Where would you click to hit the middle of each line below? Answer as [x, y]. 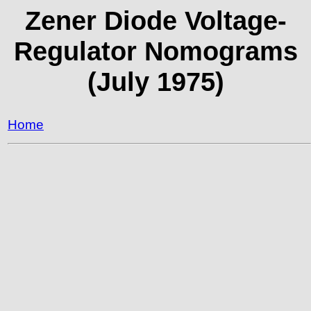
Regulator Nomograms [155, 51]
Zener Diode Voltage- [155, 20]
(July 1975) [155, 82]
